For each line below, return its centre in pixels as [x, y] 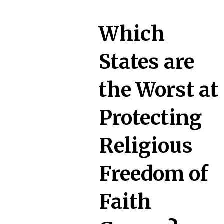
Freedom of [154, 174]
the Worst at [159, 90]
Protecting [150, 118]
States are [147, 62]
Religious [146, 146]
